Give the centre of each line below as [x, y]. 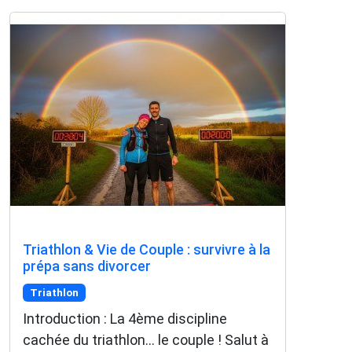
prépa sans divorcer [87, 266]
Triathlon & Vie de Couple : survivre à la [147, 249]
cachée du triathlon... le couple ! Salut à [146, 339]
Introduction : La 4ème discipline [125, 318]
